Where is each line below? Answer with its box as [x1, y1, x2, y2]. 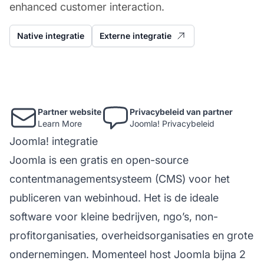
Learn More [38, 118, 82, 128]
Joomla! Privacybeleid [130, 118, 214, 128]
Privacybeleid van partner [130, 106, 233, 117]
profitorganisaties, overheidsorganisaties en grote [9, 229, 253, 242]
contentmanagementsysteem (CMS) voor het [9, 172, 230, 185]
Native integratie [17, 30, 84, 41]
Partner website [38, 106, 101, 117]
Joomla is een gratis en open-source [9, 153, 189, 166]
